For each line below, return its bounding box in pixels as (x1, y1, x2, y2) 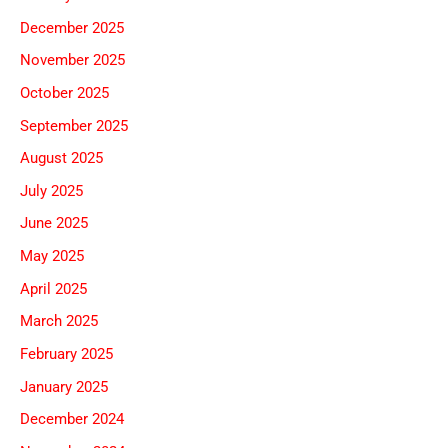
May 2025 (20, 247, 84, 266)
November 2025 (20, 51, 125, 70)
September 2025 (20, 116, 128, 135)
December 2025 (20, 18, 124, 37)
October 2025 (20, 83, 109, 102)
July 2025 (20, 181, 83, 200)
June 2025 (20, 214, 88, 233)
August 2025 (20, 149, 103, 168)
